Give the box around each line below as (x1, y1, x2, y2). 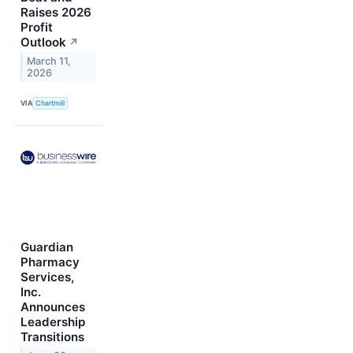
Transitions (20, 329, 84, 344)
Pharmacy (20, 254, 80, 269)
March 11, (27, 54, 72, 67)
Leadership (20, 314, 85, 329)
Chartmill (35, 98, 65, 108)
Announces (20, 299, 85, 314)
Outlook (20, 34, 66, 50)
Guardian (20, 239, 73, 255)
